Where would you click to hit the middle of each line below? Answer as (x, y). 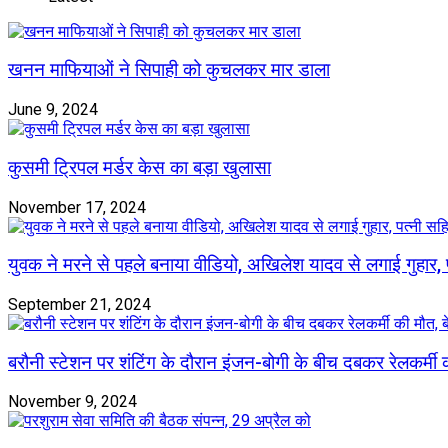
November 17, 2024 (77, 207)
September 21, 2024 (79, 304)
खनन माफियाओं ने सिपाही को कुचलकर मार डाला (169, 70)
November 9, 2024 (72, 402)
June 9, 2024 (53, 110)
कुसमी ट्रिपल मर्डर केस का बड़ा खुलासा (139, 167)
